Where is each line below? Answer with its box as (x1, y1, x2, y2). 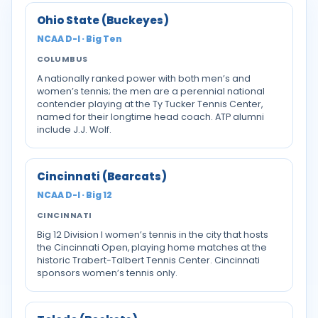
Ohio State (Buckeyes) (37, 13, 169, 28)
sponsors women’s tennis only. (37, 267, 177, 279)
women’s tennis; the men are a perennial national (37, 85, 265, 97)
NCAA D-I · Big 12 (37, 189, 112, 201)
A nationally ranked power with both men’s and (37, 72, 251, 84)
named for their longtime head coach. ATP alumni (37, 111, 264, 123)
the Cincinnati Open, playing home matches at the (37, 241, 267, 253)
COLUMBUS (37, 53, 88, 65)
